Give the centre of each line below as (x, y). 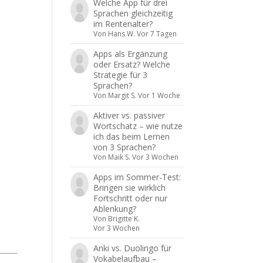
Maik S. (119, 157)
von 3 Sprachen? (124, 147)
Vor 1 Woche (159, 95)
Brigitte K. (124, 219)
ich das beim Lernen (131, 136)
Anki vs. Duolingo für (132, 248)
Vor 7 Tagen (156, 34)
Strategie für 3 (120, 75)
